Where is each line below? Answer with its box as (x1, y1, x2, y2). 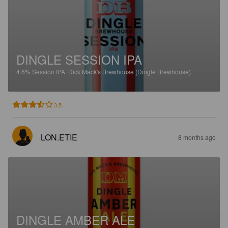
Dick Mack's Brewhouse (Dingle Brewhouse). (68, 67, 192, 76)
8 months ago (178, 132, 216, 141)
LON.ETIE (41, 131, 77, 143)
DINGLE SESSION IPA (16, 50, 142, 68)
